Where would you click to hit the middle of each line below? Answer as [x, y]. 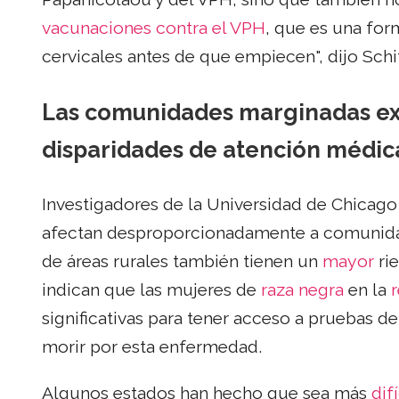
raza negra [302, 290]
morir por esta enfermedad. [152, 347]
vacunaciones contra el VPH [154, 28]
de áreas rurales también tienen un [182, 262]
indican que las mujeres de [151, 290]
